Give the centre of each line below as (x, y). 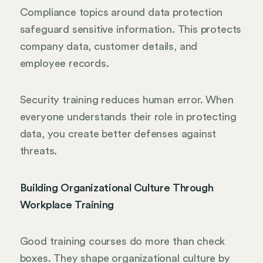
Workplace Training (67, 205)
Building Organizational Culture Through (117, 188)
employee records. (64, 63)
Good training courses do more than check (122, 242)
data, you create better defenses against (118, 134)
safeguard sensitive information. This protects (131, 29)
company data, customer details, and (109, 46)
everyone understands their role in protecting (128, 117)
